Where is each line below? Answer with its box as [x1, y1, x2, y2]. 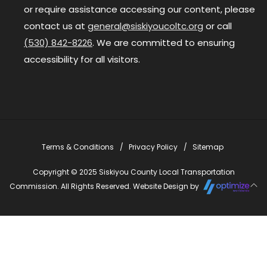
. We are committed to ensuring [92, 36, 235, 49]
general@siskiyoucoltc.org [88, 19, 203, 32]
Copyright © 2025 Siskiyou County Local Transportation [32, 166, 235, 177]
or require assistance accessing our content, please [24, 2, 255, 15]
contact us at [24, 19, 88, 32]
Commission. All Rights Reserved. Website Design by [10, 181, 203, 191]
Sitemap [192, 141, 223, 152]
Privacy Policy [128, 141, 178, 152]
